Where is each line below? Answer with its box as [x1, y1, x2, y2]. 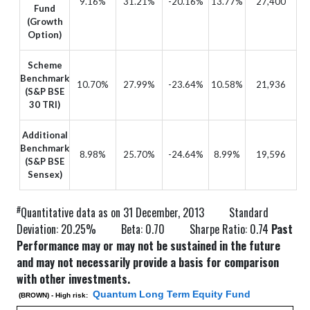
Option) [28, 28, 62, 40]
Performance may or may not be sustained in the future [17, 237, 280, 254]
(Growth [26, 15, 63, 27]
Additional [21, 129, 68, 140]
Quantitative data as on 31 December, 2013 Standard [21, 203, 268, 221]
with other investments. [17, 270, 130, 287]
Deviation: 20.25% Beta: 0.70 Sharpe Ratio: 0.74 [17, 220, 268, 237]
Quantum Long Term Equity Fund [90, 288, 250, 300]
